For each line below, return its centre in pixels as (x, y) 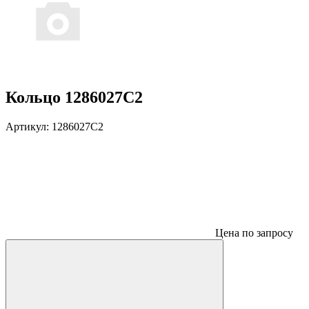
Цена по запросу (254, 232)
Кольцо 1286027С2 (74, 97)
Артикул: (29, 126)
